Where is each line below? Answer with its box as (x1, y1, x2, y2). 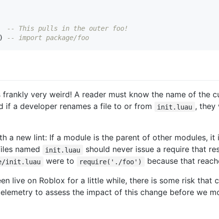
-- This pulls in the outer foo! (7, 24, 128, 33)
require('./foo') (79, 157, 142, 166)
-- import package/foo (7, 34, 89, 42)
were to (43, 156, 77, 166)
